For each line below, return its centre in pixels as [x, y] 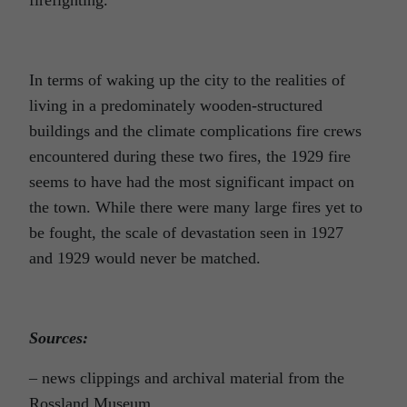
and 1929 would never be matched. [145, 258]
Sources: [59, 338]
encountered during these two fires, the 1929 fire [190, 156]
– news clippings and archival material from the [187, 377]
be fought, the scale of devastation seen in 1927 [186, 232]
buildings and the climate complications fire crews [195, 130]
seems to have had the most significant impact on [192, 181]
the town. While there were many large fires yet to [196, 207]
